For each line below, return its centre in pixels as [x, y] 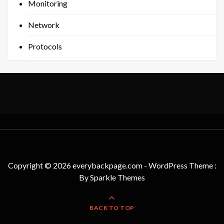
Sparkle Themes [117, 177]
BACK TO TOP [112, 208]
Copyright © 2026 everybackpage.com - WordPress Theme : [112, 165]
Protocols [45, 46]
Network [44, 25]
